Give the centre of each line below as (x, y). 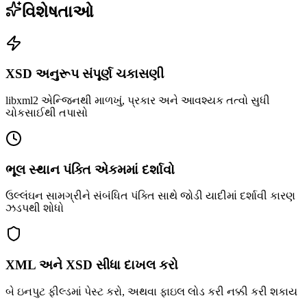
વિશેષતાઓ (58, 11)
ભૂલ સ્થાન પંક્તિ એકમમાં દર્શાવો (90, 169)
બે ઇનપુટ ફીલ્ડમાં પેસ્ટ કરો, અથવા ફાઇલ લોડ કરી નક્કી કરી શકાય (151, 291)
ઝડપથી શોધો (35, 208)
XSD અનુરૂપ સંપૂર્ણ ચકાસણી (85, 74)
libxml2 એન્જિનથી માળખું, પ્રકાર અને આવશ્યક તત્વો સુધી (138, 101)
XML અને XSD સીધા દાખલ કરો (92, 265)
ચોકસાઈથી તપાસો (47, 113)
